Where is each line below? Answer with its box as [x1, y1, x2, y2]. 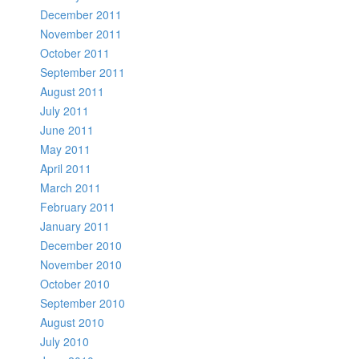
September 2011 [40, 64, 125, 80]
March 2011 [40, 179, 101, 196]
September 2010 [40, 295, 125, 311]
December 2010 [40, 237, 122, 253]
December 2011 [40, 6, 122, 22]
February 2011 [40, 199, 115, 215]
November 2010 [40, 256, 122, 272]
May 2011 [40, 141, 91, 157]
